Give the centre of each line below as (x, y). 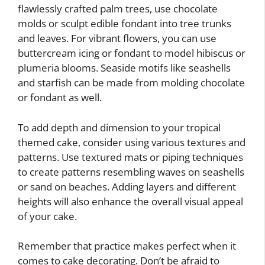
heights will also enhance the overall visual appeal (130, 201)
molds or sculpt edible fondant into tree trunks (125, 23)
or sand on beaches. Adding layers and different (127, 186)
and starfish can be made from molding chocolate (131, 83)
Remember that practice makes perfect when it (127, 246)
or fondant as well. (60, 97)
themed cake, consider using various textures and (132, 142)
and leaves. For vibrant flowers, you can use (117, 38)
